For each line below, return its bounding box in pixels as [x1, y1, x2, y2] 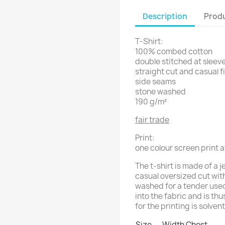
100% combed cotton [135, 46, 212, 57]
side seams [135, 76, 176, 87]
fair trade [135, 115, 169, 125]
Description [143, 11, 187, 22]
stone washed [135, 86, 186, 97]
